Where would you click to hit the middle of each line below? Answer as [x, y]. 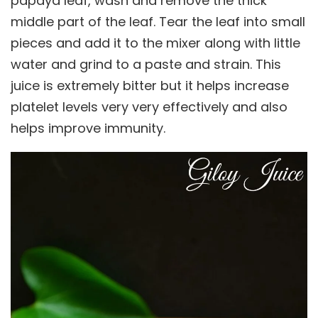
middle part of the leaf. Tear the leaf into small [158, 21]
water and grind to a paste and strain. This [146, 64]
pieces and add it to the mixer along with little [155, 43]
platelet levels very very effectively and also [149, 106]
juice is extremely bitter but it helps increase [150, 85]
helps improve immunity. [88, 128]
